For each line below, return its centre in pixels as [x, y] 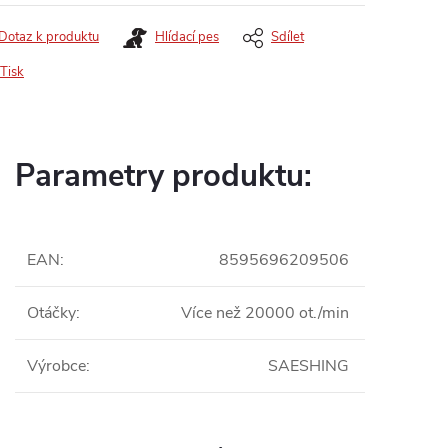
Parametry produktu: [163, 176]
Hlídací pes [187, 37]
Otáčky [51, 313]
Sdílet [287, 37]
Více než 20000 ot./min [265, 313]
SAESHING [308, 366]
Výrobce [56, 366]
